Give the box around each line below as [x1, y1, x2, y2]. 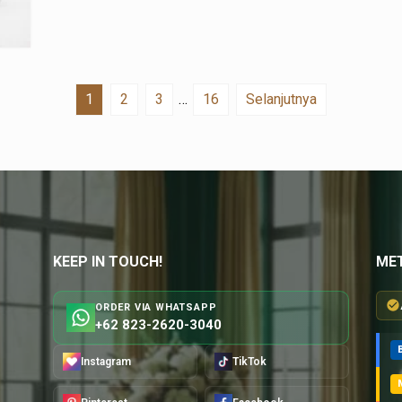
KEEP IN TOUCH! [52, 252, 162, 270]
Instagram [80, 354, 131, 368]
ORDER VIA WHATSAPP [94, 301, 217, 313]
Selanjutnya [246, 90, 317, 108]
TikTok [232, 354, 267, 368]
